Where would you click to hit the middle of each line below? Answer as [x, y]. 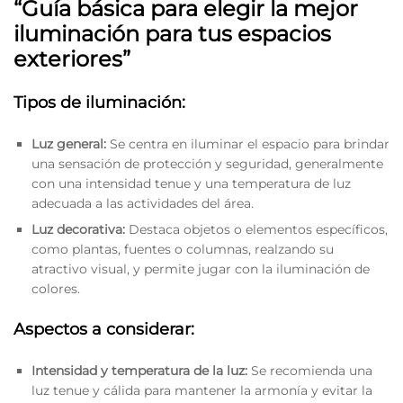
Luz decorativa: [78, 230]
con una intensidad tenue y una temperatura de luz [191, 184]
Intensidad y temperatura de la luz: [139, 371]
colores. [56, 289]
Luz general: [69, 144]
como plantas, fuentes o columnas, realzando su [183, 250]
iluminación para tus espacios [172, 34]
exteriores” [72, 59]
